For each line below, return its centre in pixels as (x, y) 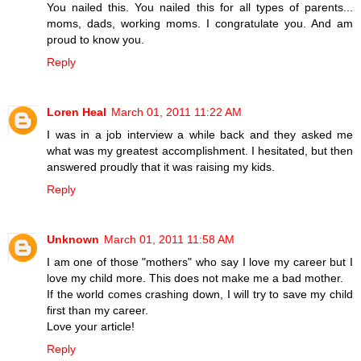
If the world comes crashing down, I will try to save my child (200, 294)
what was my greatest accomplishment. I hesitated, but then (200, 150)
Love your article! (91, 326)
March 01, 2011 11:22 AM (176, 112)
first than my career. (98, 310)
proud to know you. (95, 39)
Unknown (73, 239)
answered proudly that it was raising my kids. (161, 166)
